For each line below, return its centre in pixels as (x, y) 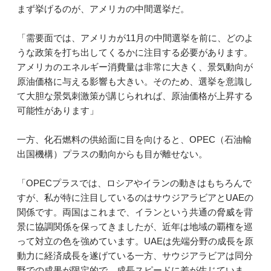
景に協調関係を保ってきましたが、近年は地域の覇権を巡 (135, 226)
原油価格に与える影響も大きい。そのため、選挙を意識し (135, 81)
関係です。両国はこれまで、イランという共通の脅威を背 (135, 212)
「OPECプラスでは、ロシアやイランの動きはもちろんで (134, 183)
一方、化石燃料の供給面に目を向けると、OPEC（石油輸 (134, 139)
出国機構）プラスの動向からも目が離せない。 (112, 154)
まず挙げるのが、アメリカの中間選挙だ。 (103, 8)
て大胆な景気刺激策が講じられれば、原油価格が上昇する (135, 96)
